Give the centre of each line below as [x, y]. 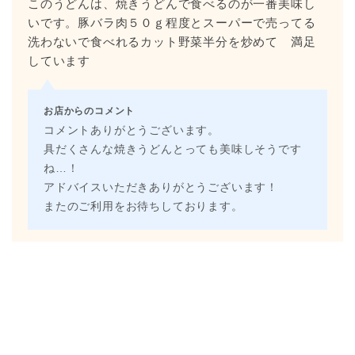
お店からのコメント [90, 110]
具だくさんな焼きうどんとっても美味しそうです [173, 149]
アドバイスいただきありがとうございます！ [161, 187]
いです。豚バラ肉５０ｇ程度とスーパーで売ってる [172, 22]
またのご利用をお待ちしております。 [143, 206]
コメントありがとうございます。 [132, 130]
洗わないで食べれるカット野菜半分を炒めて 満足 [172, 41]
